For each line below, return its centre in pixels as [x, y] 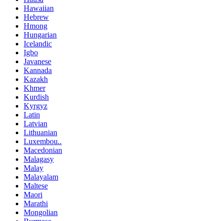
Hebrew [36, 17]
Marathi [36, 204]
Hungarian [40, 35]
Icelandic [38, 44]
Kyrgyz [36, 106]
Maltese [36, 186]
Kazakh [36, 79]
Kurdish [36, 97]
